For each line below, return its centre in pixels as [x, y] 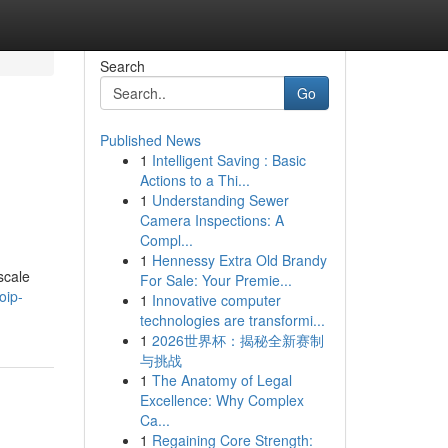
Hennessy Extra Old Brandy [239, 260]
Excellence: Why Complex [221, 400]
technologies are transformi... [232, 320]
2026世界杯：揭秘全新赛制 [237, 340]
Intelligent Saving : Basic [228, 160]
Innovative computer [216, 300]
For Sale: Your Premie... [215, 280]
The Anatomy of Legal [221, 380]
